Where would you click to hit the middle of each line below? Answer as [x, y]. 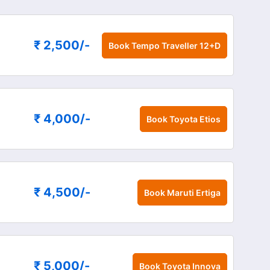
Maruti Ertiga [193, 192]
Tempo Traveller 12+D [176, 45]
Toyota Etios [195, 119]
